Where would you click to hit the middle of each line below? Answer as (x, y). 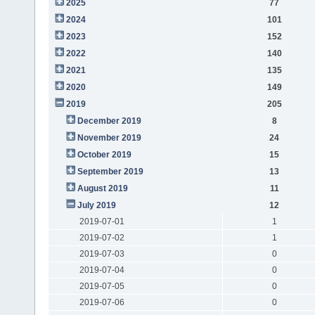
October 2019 (104, 154)
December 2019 (109, 121)
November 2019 (109, 137)
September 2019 (110, 171)
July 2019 (96, 205)
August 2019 (102, 188)
